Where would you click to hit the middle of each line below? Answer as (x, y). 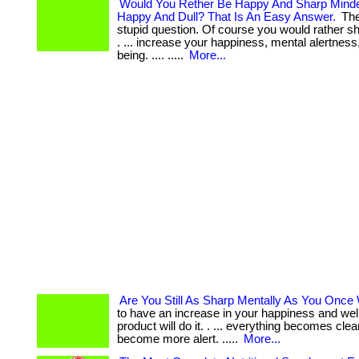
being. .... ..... (152, 55)
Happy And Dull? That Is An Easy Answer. (226, 17)
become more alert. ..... (179, 339)
